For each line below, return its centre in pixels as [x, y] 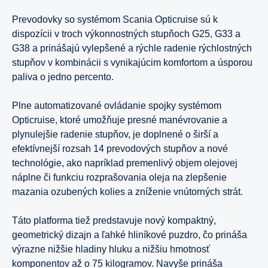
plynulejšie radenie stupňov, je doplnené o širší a [115, 135]
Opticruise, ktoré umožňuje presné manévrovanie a [120, 120]
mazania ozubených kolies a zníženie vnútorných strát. [129, 192]
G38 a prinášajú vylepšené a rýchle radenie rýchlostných [132, 48]
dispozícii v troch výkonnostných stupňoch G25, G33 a [126, 34]
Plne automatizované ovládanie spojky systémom [117, 106]
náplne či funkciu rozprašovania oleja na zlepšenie [119, 178]
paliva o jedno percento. [64, 77]
